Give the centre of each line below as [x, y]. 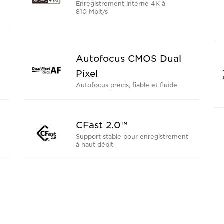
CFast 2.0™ [101, 125]
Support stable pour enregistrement [132, 137]
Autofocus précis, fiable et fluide [126, 85]
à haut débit [94, 145]
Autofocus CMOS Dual [128, 59]
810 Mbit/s [92, 12]
